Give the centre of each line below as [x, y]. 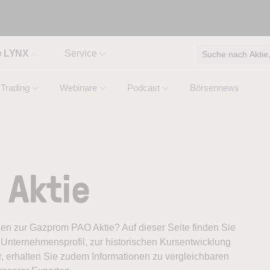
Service [81, 53]
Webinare [78, 88]
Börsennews [215, 88]
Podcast [143, 88]
